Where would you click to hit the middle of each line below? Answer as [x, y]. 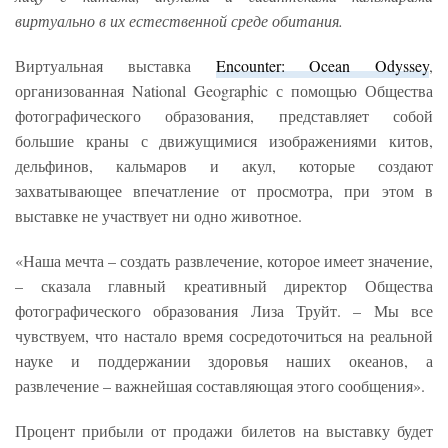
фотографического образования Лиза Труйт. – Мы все [224, 310]
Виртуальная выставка [115, 65]
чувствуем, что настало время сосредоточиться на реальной [224, 335]
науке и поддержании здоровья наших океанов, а [224, 360]
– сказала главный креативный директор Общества [224, 285]
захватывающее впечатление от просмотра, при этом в [224, 190]
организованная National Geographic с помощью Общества [224, 90]
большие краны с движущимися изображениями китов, [224, 140]
